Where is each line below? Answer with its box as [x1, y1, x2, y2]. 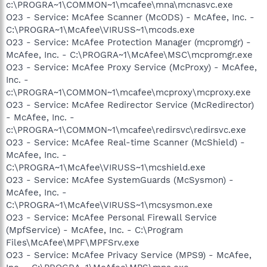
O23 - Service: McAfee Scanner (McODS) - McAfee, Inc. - [6, 11, 254, 23]
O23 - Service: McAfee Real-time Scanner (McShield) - [6, 136, 245, 148]
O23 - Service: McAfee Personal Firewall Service [6, 212, 217, 223]
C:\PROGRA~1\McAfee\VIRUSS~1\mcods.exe [6, 24, 195, 35]
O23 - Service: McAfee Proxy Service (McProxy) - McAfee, [6, 61, 257, 73]
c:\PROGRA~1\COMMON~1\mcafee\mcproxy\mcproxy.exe [6, 86, 251, 98]
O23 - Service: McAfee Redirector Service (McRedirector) [6, 99, 254, 110]
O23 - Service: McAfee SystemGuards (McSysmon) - [6, 174, 234, 185]
